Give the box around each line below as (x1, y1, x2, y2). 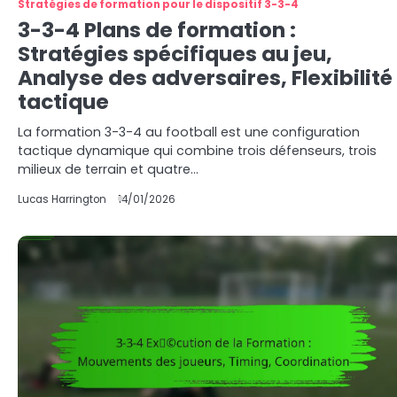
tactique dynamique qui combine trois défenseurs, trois (18, 142, 377, 160)
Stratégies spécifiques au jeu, (18, 40, 332, 68)
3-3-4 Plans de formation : (18, 16, 296, 44)
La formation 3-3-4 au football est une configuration (18, 123, 360, 141)
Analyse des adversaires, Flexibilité (18, 64, 393, 92)
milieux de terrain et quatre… (18, 160, 198, 178)
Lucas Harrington (18, 192, 106, 206)
